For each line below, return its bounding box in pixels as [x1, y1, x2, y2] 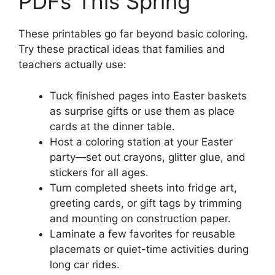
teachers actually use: [18, 58, 126, 71]
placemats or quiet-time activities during [50, 242, 249, 255]
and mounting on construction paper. [50, 212, 231, 225]
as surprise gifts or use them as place [50, 104, 234, 117]
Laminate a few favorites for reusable [50, 227, 235, 240]
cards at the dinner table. [50, 120, 175, 133]
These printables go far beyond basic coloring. [18, 28, 248, 40]
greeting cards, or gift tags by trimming [50, 196, 242, 209]
